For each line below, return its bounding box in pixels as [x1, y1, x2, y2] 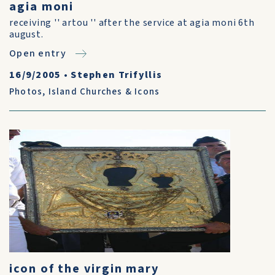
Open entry [9, 47, 66, 60]
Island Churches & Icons [48, 85, 160, 98]
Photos [9, 85, 43, 98]
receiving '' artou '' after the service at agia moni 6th [9, 16, 255, 29]
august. [9, 28, 44, 41]
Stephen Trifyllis [71, 68, 163, 82]
